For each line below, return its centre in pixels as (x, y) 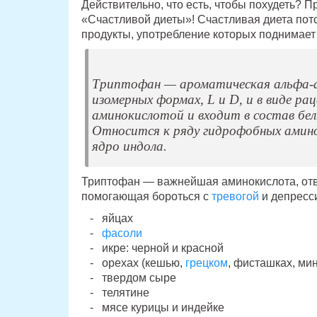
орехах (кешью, (142, 263)
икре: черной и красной (162, 248)
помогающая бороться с (146, 197)
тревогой (235, 197)
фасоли (122, 234)
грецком (205, 263)
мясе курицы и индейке (163, 308)
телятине (125, 293)
